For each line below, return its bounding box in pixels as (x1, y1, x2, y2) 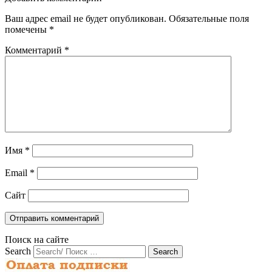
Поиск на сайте (5, 234, 69, 245)
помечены (5, 24, 49, 35)
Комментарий (5, 45, 64, 56)
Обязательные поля (169, 13, 249, 24)
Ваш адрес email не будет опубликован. (5, 13, 166, 24)
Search (5, 246, 31, 257)
